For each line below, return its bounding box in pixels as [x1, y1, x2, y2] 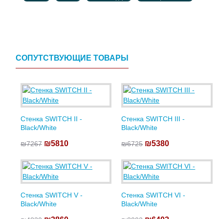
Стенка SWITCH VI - [121, 191, 186, 199]
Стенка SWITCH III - [121, 115, 185, 123]
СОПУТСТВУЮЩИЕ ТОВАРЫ [16, 54, 129, 62]
